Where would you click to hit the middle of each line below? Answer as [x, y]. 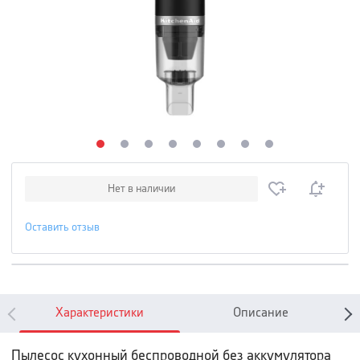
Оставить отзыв [62, 227]
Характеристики [100, 313]
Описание [260, 313]
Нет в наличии [141, 189]
